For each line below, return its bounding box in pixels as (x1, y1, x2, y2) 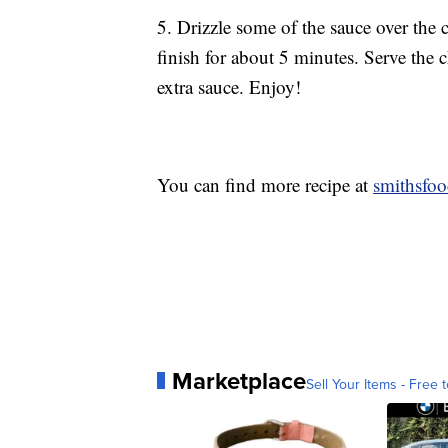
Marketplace (172, 362, 306, 398)
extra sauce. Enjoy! (157, 73, 301, 99)
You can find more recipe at (157, 171, 373, 197)
